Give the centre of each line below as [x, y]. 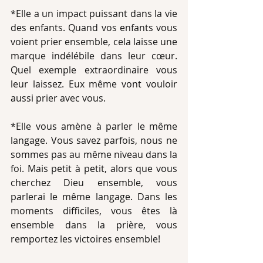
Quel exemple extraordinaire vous [94, 70]
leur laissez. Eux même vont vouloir [94, 84]
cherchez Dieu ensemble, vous [94, 183]
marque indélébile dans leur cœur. [94, 56]
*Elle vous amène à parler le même [94, 126]
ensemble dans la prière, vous [94, 225]
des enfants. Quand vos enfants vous [94, 28]
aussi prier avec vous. [59, 98]
